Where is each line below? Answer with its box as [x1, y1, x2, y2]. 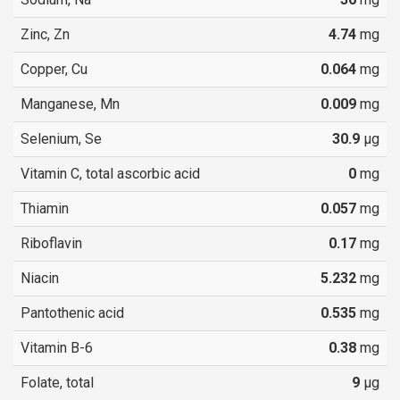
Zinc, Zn [21, 25, 70, 43]
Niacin [21, 269, 59, 287]
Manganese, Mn [21, 95, 120, 112]
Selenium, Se [21, 129, 102, 147]
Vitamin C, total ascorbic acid [21, 164, 200, 182]
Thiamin [21, 199, 69, 217]
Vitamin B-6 [21, 338, 93, 356]
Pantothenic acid [21, 304, 124, 321]
